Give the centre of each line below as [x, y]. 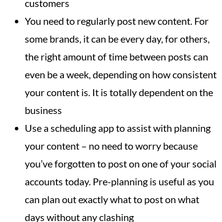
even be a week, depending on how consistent [121, 74]
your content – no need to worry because [111, 145]
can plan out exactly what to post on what [112, 199]
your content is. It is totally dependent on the [119, 92]
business [43, 110]
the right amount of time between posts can [116, 56]
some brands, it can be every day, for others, [117, 38]
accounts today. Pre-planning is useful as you [119, 181]
